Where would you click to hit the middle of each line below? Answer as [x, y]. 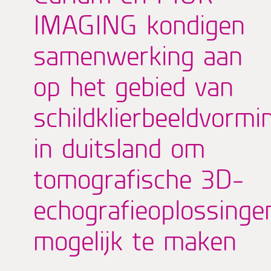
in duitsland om [119, 147]
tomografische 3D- [139, 178]
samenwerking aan [138, 55]
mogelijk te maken [135, 240]
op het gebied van [133, 86]
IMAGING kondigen [139, 24]
